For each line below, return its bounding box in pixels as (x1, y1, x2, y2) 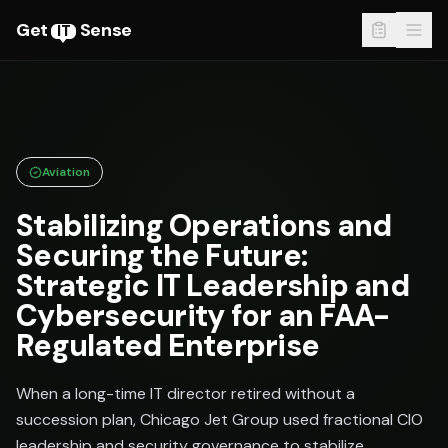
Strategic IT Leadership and (16, 266, 409, 305)
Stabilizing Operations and (16, 206, 392, 245)
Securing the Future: (16, 236, 307, 275)
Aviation (42, 164, 90, 180)
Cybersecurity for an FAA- (16, 296, 390, 335)
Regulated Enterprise (16, 326, 319, 365)
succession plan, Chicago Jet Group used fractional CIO (16, 409, 423, 430)
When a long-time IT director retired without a (16, 383, 355, 404)
